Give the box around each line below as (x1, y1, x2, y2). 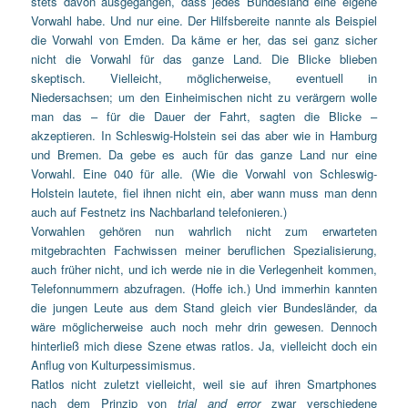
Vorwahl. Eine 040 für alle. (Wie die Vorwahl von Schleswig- (31, 165, 377, 183)
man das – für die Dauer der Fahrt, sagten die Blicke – (31, 107, 377, 126)
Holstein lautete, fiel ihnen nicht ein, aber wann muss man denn (31, 184, 377, 202)
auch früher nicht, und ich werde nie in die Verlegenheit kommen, (31, 260, 377, 279)
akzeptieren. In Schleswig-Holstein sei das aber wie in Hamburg (31, 127, 377, 145)
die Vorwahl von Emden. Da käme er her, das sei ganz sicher (31, 31, 377, 49)
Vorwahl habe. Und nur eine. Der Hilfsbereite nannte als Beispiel (31, 12, 377, 30)
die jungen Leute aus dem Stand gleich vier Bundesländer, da (31, 299, 377, 317)
